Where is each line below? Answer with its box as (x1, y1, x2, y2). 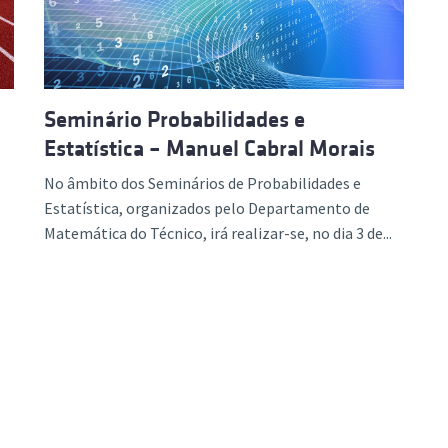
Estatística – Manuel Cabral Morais (44, 136, 375, 161)
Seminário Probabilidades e (44, 107, 305, 132)
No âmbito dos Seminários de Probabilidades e (44, 173, 361, 193)
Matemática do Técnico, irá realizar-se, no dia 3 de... (44, 223, 392, 243)
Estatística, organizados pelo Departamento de (44, 198, 370, 218)
